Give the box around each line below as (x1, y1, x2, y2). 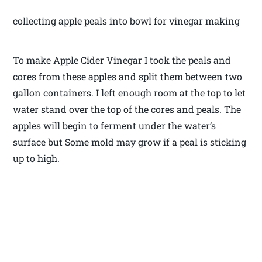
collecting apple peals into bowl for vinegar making (13, 15, 240, 27)
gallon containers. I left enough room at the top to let (13, 87, 246, 99)
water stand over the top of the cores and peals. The (13, 103, 242, 116)
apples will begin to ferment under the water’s (13, 119, 216, 132)
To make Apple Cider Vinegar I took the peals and (13, 54, 232, 67)
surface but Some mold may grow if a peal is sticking (13, 136, 247, 149)
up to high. (13, 152, 60, 165)
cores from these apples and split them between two (13, 70, 243, 83)
